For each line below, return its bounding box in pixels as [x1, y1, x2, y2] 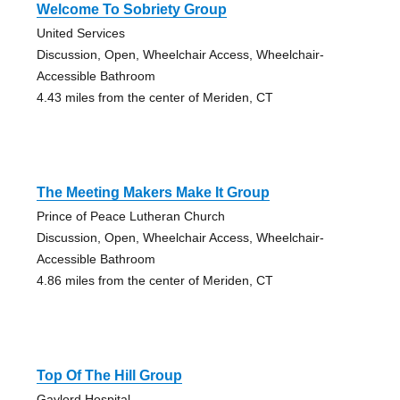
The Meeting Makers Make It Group [36, 185, 270, 201]
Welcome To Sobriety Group [36, 2, 227, 18]
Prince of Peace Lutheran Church [36, 209, 225, 224]
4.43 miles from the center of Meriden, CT [36, 90, 273, 105]
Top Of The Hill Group [36, 368, 182, 384]
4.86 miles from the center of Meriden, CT [36, 273, 273, 288]
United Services [36, 26, 125, 41]
